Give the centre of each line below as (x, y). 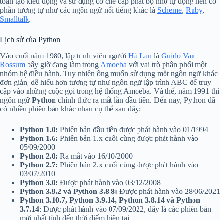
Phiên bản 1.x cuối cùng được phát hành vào (128, 138)
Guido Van (178, 55)
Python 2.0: (39, 156)
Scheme (169, 10)
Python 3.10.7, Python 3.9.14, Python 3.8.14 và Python (110, 200)
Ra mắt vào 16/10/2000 (95, 156)
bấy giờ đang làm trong (63, 64)
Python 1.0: (39, 129)
